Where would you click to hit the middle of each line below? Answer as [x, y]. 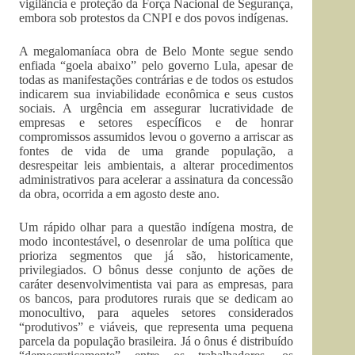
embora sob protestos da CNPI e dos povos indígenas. [154, 18]
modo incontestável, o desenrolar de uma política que [157, 241]
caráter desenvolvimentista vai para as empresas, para [157, 284]
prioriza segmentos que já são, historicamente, [157, 256]
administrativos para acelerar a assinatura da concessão [157, 179]
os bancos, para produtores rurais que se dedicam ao [157, 298]
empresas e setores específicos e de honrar [157, 122]
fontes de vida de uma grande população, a [157, 151]
